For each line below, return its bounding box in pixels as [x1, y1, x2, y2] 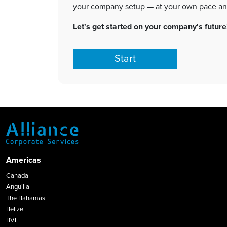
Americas [6, 155, 41, 166]
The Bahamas [6, 194, 45, 203]
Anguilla [6, 183, 29, 192]
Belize [6, 205, 23, 214]
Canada [6, 172, 28, 180]
